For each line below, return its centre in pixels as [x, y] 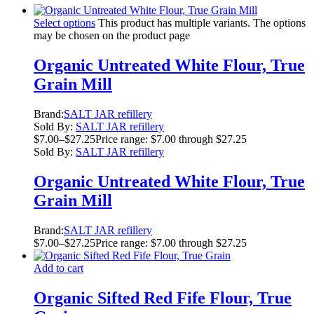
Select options [64, 23]
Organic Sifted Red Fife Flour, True [163, 298]
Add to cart [59, 268]
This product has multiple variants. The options [202, 23]
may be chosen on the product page [112, 36]
